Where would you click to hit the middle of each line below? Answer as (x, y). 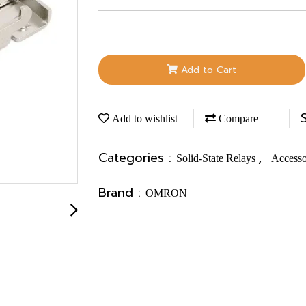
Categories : (137, 157)
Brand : (122, 192)
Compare (237, 118)
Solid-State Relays (217, 158)
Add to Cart (209, 70)
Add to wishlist (143, 118)
